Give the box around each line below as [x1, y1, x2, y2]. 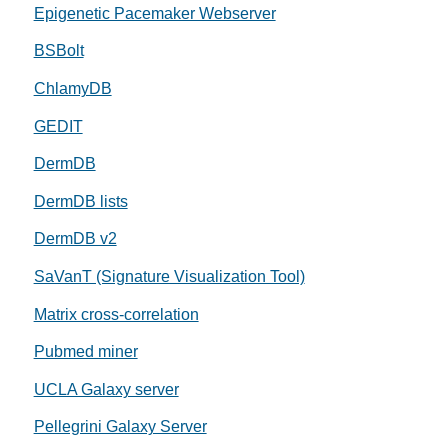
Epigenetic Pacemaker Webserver [33, 4, 276, 22]
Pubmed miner [33, 343, 138, 361]
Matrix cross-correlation [33, 305, 199, 323]
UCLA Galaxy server [33, 380, 179, 398]
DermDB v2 [33, 230, 117, 248]
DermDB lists [33, 192, 128, 210]
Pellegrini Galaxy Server [33, 418, 207, 436]
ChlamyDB [33, 79, 112, 97]
